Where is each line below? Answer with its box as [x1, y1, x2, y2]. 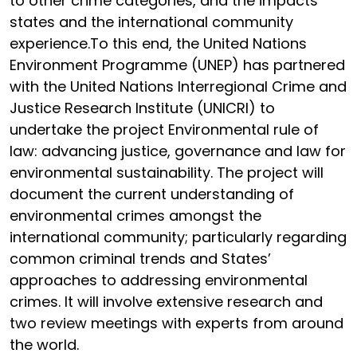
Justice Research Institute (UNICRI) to [10, 98, 275, 118]
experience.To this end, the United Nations [10, 33, 307, 53]
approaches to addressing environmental [10, 270, 308, 290]
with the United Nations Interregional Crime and [10, 76, 347, 96]
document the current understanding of [10, 184, 294, 204]
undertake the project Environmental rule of [10, 120, 319, 139]
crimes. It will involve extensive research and [10, 292, 323, 312]
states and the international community [10, 12, 293, 32]
